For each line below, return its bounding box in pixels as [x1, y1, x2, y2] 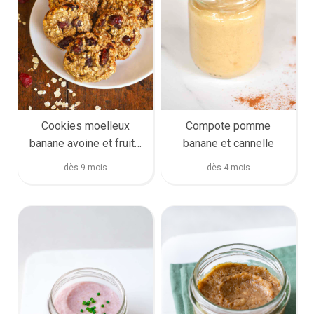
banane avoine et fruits [29, 136, 142, 150]
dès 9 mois [63, 162, 107, 172]
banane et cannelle [182, 136, 274, 150]
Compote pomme [186, 118, 271, 132]
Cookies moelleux [41, 118, 130, 132]
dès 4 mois [206, 162, 250, 172]
